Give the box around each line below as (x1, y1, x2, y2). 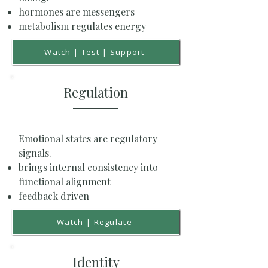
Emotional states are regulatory (19, 132, 157, 145)
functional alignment (19, 175, 111, 188)
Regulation (63, 83, 128, 101)
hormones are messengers (19, 5, 135, 18)
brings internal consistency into (19, 160, 158, 173)
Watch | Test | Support (109, 46, 145, 57)
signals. (19, 146, 51, 159)
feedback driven (19, 189, 89, 202)
